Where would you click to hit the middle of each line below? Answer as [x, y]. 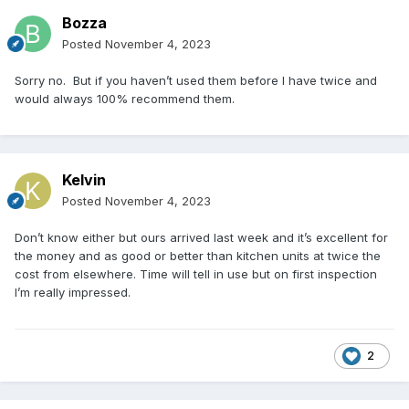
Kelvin [84, 180]
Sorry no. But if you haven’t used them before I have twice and [196, 81]
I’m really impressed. [74, 293]
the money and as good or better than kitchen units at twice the [198, 256]
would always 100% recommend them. [130, 99]
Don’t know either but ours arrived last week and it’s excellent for [201, 238]
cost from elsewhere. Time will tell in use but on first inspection [196, 274]
